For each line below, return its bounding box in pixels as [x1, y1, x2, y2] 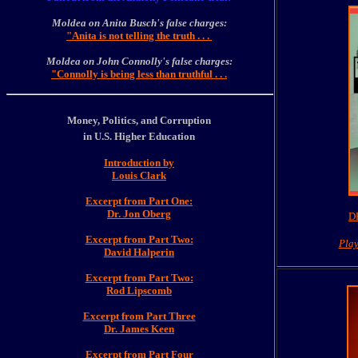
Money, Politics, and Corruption [67, 114, 211, 126]
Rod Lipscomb [106, 284, 172, 296]
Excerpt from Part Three [82, 310, 196, 322]
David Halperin [104, 246, 174, 258]
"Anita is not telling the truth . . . [66, 30, 212, 42]
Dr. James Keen [104, 323, 174, 335]
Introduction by [104, 157, 174, 169]
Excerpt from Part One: [86, 195, 193, 207]
